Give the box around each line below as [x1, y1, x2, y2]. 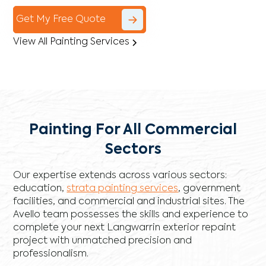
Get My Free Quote [16, 14, 106, 24]
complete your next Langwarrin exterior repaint [13, 223, 236, 233]
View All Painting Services [13, 37, 130, 47]
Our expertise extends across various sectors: [13, 171, 227, 181]
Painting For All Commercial [29, 123, 237, 138]
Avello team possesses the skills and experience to [13, 210, 249, 220]
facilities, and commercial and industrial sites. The [13, 197, 245, 207]
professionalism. [13, 249, 89, 259]
